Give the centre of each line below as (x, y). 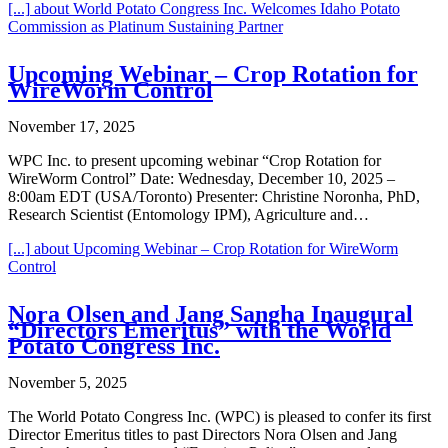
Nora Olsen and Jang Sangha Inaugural (210, 314)
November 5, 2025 (67, 383)
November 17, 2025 (71, 127)
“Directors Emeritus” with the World (199, 330)
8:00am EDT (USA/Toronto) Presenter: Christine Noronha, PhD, (214, 197)
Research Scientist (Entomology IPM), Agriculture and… (188, 215)
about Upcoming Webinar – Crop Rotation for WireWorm (214, 249)
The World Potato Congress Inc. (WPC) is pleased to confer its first (219, 417)
